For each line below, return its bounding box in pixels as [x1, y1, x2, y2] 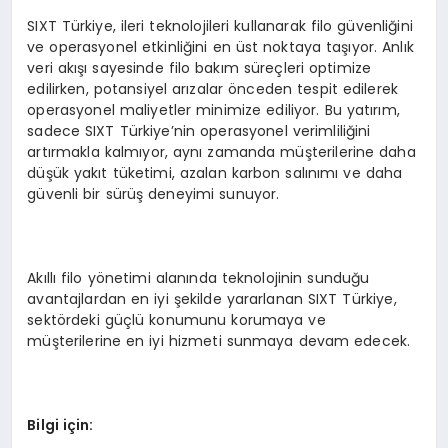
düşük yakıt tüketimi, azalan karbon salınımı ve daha [27, 162, 403, 183]
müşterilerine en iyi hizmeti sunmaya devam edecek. [27, 330, 411, 351]
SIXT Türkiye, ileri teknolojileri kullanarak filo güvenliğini [27, 15, 413, 36]
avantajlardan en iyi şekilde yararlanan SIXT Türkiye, [27, 288, 397, 309]
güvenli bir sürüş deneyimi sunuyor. [27, 183, 280, 204]
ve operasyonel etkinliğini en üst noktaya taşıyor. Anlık [27, 36, 414, 57]
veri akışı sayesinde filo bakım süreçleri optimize [27, 57, 372, 78]
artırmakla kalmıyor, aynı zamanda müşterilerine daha [27, 141, 416, 162]
